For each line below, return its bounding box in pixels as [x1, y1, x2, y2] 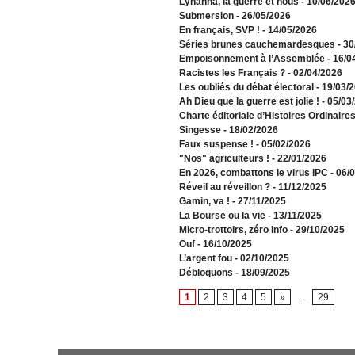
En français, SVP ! [178, 25, 260, 36]
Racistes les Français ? [178, 67, 285, 79]
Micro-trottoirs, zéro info [178, 224, 288, 236]
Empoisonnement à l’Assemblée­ [178, 53, 325, 65]
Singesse [178, 124, 221, 136]
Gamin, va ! [178, 196, 230, 208]
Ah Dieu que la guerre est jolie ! [178, 96, 319, 108]
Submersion [178, 10, 234, 22]
